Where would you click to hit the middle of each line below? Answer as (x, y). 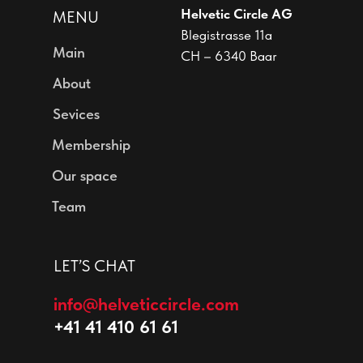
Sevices (76, 113)
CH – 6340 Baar (229, 56)
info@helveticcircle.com (146, 303)
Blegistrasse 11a (226, 34)
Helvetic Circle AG (237, 13)
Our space (85, 175)
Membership (91, 144)
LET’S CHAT (94, 265)
